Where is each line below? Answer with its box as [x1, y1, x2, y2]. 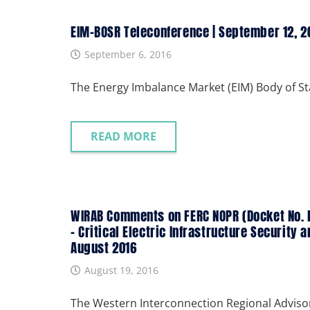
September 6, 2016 [84, 47, 172, 61]
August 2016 [71, 237, 137, 257]
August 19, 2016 [84, 263, 158, 277]
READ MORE [90, 129, 156, 145]
